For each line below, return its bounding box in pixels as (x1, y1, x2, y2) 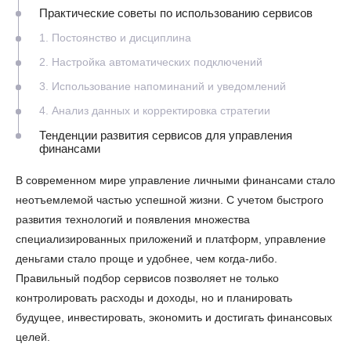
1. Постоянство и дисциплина (39, 31, 191, 44)
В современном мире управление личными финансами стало (16, 173, 335, 186)
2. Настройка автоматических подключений (39, 55, 262, 68)
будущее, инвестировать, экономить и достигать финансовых (16, 310, 332, 324)
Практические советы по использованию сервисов (39, 5, 313, 20)
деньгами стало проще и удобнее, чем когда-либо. (16, 251, 277, 265)
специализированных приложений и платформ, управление (16, 232, 326, 245)
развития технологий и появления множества (16, 212, 250, 226)
